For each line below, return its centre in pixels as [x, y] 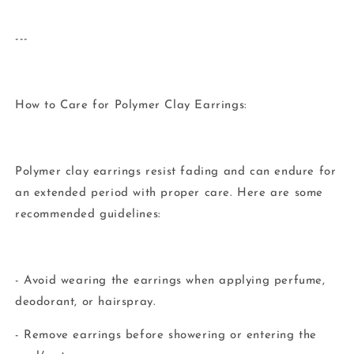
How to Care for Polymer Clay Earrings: [131, 105]
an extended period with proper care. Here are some [169, 193]
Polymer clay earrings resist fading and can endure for [176, 172]
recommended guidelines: [88, 215]
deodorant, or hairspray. [86, 302]
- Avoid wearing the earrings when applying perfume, [170, 281]
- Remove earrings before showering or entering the [166, 335]
